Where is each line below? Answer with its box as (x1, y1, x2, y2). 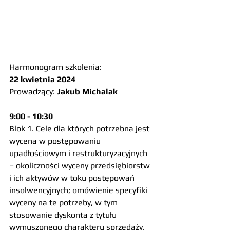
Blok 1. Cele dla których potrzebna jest (9, 124, 151, 133)
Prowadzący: (9, 87, 57, 97)
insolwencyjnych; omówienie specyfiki (9, 185, 149, 195)
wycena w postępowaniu (9, 136, 103, 146)
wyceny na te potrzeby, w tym (9, 198, 120, 207)
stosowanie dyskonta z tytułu (9, 210, 119, 220)
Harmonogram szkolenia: (9, 62, 102, 72)
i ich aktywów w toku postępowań (9, 173, 137, 183)
